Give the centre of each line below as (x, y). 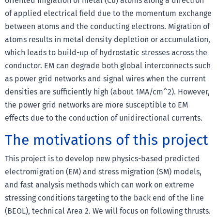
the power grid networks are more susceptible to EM (96, 105)
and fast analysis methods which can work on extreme (100, 185)
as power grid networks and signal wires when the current (105, 78)
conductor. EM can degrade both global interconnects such (108, 65)
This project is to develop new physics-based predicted (102, 158)
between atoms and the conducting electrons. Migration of (107, 26)
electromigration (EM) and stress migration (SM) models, (103, 171)
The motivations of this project (107, 140)
